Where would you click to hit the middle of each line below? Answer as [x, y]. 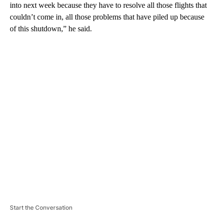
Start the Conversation [41, 207]
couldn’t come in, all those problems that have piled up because [107, 17]
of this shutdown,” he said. [51, 28]
